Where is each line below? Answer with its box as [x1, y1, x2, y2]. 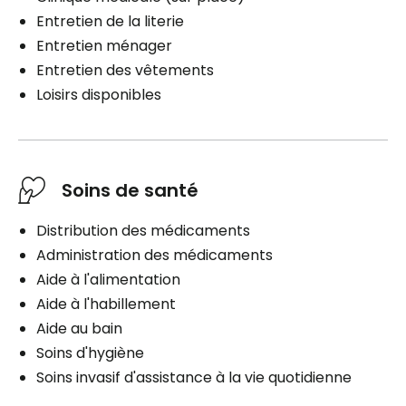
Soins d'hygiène [36, 342, 144, 363]
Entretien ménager [36, 34, 172, 56]
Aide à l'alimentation [36, 268, 180, 290]
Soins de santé [62, 177, 198, 203]
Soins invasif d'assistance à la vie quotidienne [36, 366, 352, 388]
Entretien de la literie [36, 10, 184, 32]
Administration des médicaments [36, 244, 273, 266]
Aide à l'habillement [36, 293, 176, 314]
